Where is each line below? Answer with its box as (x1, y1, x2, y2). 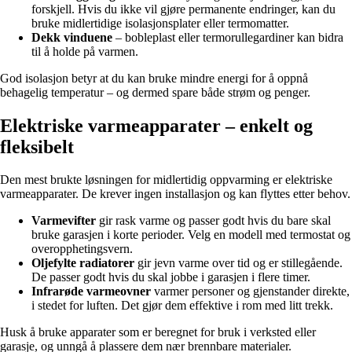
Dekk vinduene (31, 30, 112, 44)
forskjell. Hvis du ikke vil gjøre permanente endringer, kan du (31, 2, 335, 16)
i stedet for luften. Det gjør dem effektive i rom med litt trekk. (31, 299, 333, 313)
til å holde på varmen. (31, 44, 138, 58)
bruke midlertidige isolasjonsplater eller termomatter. (31, 16, 289, 30)
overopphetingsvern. (31, 242, 133, 256)
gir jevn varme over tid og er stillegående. (134, 256, 343, 270)
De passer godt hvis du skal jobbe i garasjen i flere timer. (31, 270, 310, 284)
